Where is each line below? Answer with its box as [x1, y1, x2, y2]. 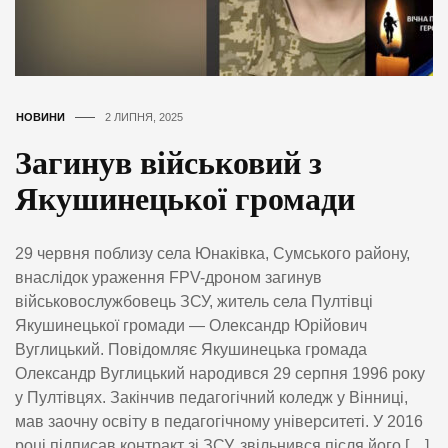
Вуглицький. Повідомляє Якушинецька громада [15, 341, 367, 359]
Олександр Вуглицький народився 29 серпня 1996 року [15, 365, 425, 383]
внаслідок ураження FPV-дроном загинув [15, 269, 322, 287]
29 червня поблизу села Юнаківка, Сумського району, [15, 245, 410, 263]
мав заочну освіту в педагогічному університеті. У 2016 [15, 413, 423, 431]
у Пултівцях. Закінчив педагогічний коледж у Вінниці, [15, 389, 408, 407]
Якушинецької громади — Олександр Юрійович [15, 317, 367, 335]
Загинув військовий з [15, 145, 322, 182]
